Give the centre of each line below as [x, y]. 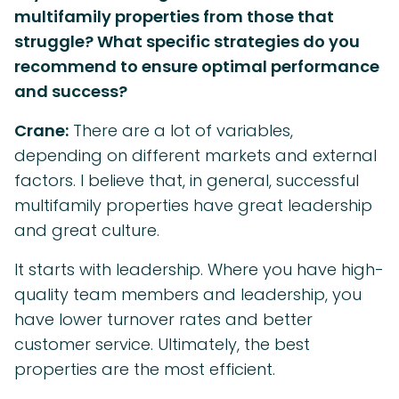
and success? [71, 92]
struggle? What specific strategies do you [187, 42]
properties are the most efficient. [145, 370]
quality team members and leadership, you [188, 295]
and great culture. [87, 231]
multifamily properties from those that [174, 17]
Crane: [41, 131]
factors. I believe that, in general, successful [187, 181]
